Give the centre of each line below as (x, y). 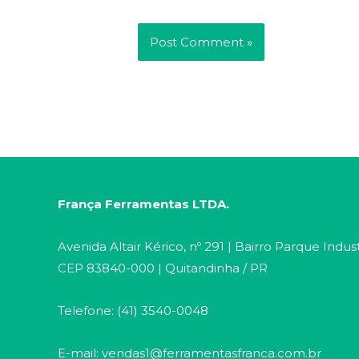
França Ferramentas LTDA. (143, 204)
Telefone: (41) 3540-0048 (133, 311)
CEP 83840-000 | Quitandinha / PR (163, 268)
